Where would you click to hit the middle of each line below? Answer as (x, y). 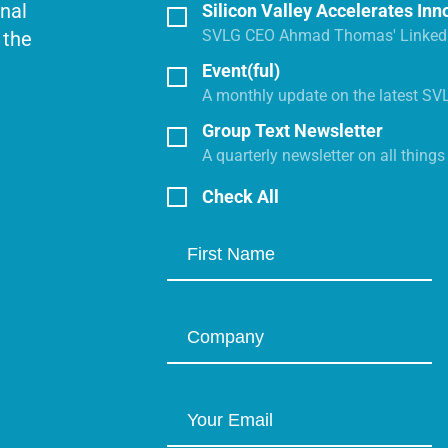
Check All (240, 196)
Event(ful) (241, 70)
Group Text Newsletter (292, 130)
